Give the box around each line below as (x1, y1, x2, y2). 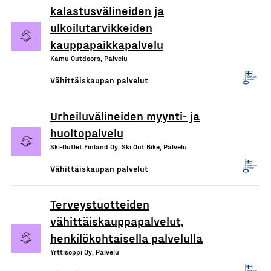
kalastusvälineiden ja (50, 3, 164, 18)
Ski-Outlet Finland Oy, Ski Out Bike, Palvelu (50, 142, 187, 151)
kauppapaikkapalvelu (50, 37, 163, 51)
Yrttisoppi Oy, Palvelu (50, 247, 119, 256)
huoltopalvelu (50, 125, 123, 140)
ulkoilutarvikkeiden (50, 20, 152, 34)
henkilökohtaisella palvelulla (50, 230, 203, 245)
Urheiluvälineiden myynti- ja (50, 108, 200, 123)
